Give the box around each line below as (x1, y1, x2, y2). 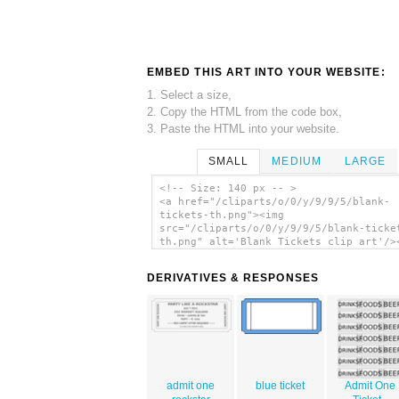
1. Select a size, (147, 87, 232, 102)
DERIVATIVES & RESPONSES (147, 272, 319, 285)
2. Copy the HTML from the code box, (147, 104, 342, 118)
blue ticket (256, 379, 305, 393)
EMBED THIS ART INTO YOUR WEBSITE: (147, 65, 386, 78)
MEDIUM (272, 154, 322, 167)
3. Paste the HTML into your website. (147, 121, 339, 135)
